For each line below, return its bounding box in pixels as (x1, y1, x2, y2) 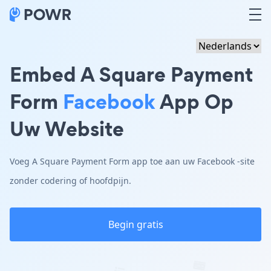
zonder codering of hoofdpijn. (10, 175, 131, 186)
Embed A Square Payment (10, 60, 253, 88)
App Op (155, 87, 233, 116)
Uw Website (10, 114, 124, 143)
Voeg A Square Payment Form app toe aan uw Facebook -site (10, 155, 255, 167)
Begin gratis (108, 218, 163, 231)
